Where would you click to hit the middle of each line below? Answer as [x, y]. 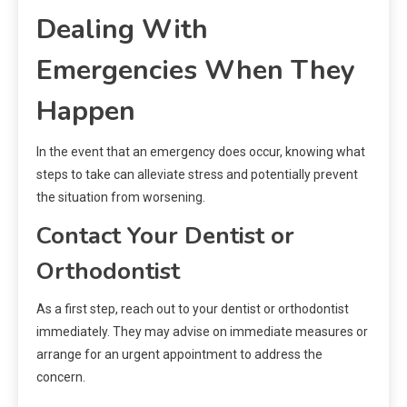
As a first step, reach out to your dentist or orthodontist [193, 309]
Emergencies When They [196, 71]
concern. [61, 377]
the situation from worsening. [121, 198]
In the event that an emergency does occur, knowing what [201, 152]
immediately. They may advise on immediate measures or [202, 332]
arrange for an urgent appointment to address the [179, 355]
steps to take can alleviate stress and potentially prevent [197, 175]
